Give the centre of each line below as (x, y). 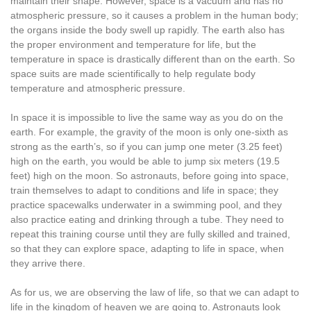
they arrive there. (48, 263)
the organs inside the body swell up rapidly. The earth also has (148, 30)
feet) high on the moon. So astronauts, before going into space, (150, 176)
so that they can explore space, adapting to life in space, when (147, 249)
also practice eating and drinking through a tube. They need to (147, 219)
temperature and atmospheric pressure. (98, 88)
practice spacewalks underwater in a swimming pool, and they (146, 205)
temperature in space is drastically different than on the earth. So (153, 59)
